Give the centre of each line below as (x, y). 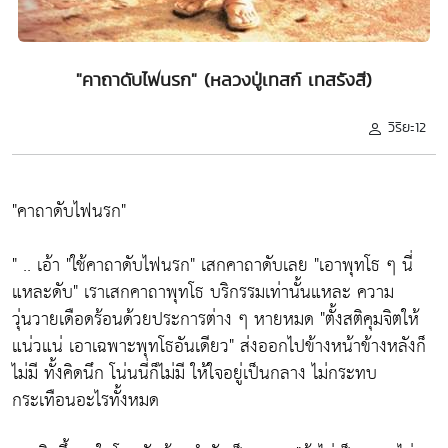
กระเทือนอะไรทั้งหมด (85, 400)
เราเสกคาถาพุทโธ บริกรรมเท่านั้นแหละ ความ (236, 292)
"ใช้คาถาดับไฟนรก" (130, 265)
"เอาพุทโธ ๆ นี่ (363, 265)
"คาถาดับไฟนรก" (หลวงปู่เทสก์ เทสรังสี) (224, 79)
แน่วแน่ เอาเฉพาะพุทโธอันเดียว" (123, 346)
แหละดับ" (45, 292)
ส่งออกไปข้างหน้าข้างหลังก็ (330, 346)
